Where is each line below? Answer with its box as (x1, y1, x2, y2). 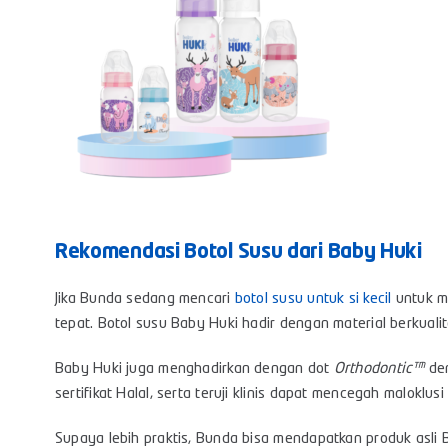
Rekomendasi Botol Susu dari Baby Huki (54, 243, 422, 264)
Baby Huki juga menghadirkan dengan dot (54, 362, 334, 378)
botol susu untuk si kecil (234, 292, 392, 308)
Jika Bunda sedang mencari (54, 292, 235, 308)
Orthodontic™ (333, 362, 425, 378)
